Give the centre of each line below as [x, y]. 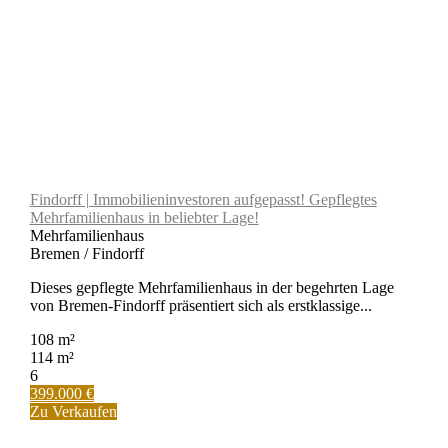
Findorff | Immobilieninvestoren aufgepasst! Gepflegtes [203, 199]
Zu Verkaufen [73, 411]
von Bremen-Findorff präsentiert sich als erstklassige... [200, 305]
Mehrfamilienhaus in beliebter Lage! [144, 217]
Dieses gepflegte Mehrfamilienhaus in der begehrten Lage [211, 287]
